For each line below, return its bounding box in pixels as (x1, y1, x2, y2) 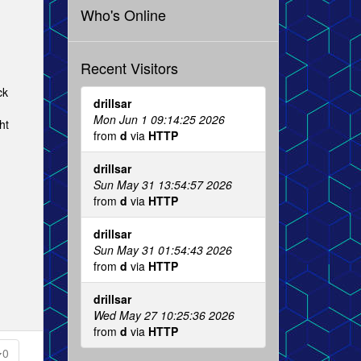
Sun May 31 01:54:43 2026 (93, 241, 232, 258)
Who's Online (80, 3, 166, 25)
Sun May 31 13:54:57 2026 (93, 176, 232, 193)
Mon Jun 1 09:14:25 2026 (93, 110, 225, 127)
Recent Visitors (80, 56, 178, 78)
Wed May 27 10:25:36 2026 (93, 306, 234, 323)
